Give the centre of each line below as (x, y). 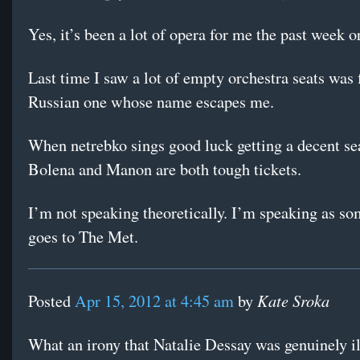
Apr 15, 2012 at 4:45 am (154, 301)
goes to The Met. (83, 237)
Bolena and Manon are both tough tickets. (165, 170)
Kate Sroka (293, 301)
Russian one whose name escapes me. (151, 102)
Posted (51, 301)
